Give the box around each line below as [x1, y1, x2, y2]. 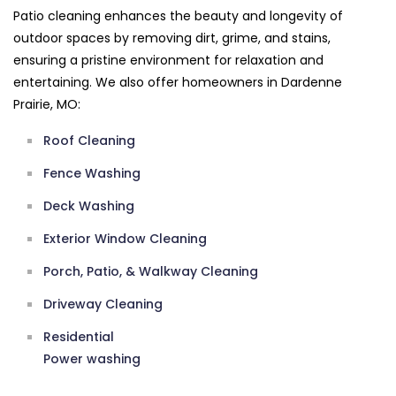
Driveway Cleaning [43, 295, 163, 314]
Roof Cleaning [43, 132, 135, 150]
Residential [43, 328, 114, 346]
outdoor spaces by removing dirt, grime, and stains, [13, 29, 331, 48]
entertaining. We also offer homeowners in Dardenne [13, 73, 342, 92]
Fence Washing [43, 164, 141, 183]
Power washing [43, 350, 141, 369]
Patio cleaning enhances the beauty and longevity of [13, 7, 343, 26]
